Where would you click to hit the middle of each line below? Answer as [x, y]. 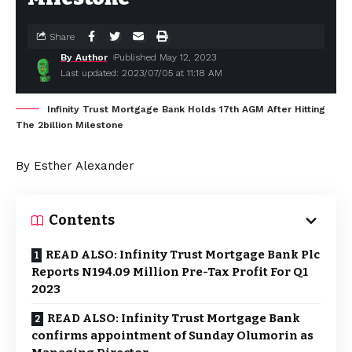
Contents [82, 220]
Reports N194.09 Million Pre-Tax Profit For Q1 [170, 272]
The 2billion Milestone [70, 125]
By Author [84, 57]
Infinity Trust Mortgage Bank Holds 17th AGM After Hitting [186, 109]
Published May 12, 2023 [165, 57]
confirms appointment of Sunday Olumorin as [172, 335]
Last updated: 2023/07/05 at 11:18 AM [141, 73]
